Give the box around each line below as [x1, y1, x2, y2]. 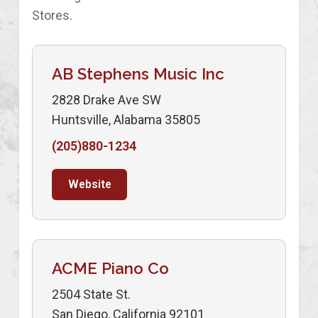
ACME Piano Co [52, 258, 169, 278]
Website [67, 177, 111, 191]
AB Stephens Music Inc [52, 64, 224, 83]
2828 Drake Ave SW [52, 92, 161, 107]
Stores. [32, 7, 72, 23]
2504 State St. [52, 286, 131, 302]
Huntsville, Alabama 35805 [52, 111, 200, 127]
